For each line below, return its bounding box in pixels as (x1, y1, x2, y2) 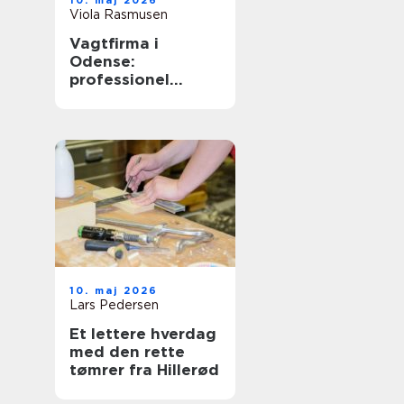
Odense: (69, 52, 135, 70)
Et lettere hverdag (69, 325, 216, 343)
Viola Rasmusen (69, 7, 168, 22)
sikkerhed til (69, 88, 168, 106)
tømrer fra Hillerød (69, 361, 219, 379)
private (69, 124, 126, 142)
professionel (69, 70, 170, 88)
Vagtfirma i (69, 34, 159, 52)
